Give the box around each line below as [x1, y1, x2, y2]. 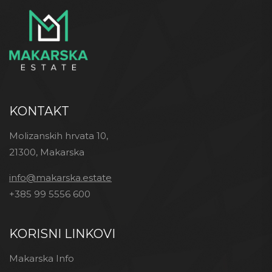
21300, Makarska [9, 146, 84, 158]
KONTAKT [9, 104, 69, 119]
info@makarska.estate [9, 172, 112, 184]
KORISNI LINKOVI [9, 226, 115, 242]
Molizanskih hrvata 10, [9, 130, 108, 142]
